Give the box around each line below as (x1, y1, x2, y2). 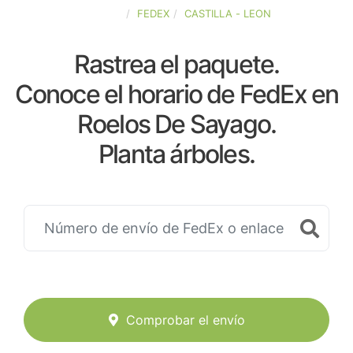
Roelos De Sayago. (76, 109, 277, 139)
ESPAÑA (82, 7, 122, 20)
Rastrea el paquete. (73, 49, 280, 80)
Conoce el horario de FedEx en (14, 79, 339, 110)
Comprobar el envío (125, 312, 245, 329)
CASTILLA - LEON (184, 7, 271, 20)
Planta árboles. (98, 139, 255, 169)
